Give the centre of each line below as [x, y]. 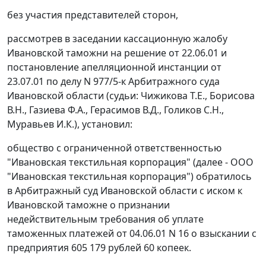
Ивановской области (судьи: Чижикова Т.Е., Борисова [131, 96]
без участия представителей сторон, [93, 15]
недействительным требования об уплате [105, 219]
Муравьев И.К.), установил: [70, 124]
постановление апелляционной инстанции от [114, 67]
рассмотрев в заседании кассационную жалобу [117, 39]
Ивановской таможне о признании [88, 205]
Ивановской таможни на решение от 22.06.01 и [117, 53]
